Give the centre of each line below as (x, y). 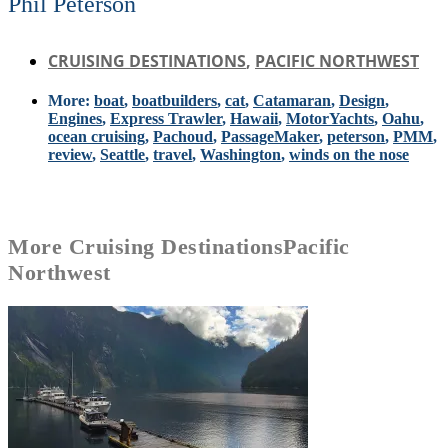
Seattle (122, 154)
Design (362, 100)
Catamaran (292, 100)
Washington (240, 154)
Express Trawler (166, 118)
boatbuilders (174, 100)
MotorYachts (330, 118)
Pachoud (183, 136)
